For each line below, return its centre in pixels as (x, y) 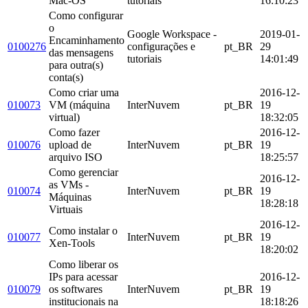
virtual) (64, 117)
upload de (70, 144)
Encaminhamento (87, 40)
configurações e (161, 46)
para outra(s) (76, 65)
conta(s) (66, 77)
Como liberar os (84, 264)
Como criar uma (84, 92)
